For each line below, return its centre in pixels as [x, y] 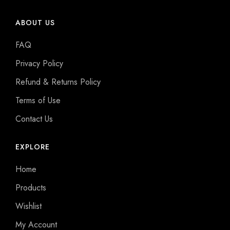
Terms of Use [38, 101]
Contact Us [34, 119]
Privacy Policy [39, 64]
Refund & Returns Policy [58, 82]
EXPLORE [33, 147]
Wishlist [28, 206]
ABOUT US [35, 23]
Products [31, 188]
